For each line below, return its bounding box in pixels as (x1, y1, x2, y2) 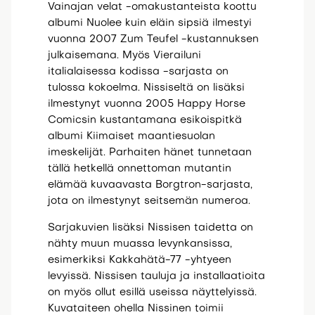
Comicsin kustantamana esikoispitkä (47, 115, 242, 125)
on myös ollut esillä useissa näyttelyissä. (47, 287, 257, 297)
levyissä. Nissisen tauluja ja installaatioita (47, 271, 265, 281)
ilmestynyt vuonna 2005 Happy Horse (47, 98, 245, 109)
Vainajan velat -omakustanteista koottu (47, 1, 257, 12)
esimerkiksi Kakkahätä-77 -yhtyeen (47, 255, 231, 265)
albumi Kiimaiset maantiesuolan (47, 131, 215, 141)
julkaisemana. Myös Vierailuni (47, 50, 201, 60)
